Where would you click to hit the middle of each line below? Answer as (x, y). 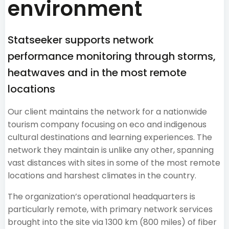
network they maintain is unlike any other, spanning (111, 150)
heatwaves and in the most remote (97, 73)
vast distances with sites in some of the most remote (114, 163)
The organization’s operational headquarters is (101, 197)
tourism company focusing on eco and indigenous (107, 124)
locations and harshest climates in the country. (103, 176)
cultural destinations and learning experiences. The (110, 137)
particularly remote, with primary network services (110, 209)
